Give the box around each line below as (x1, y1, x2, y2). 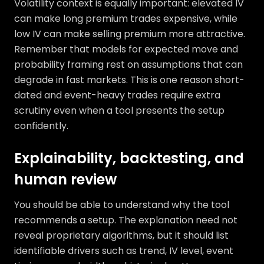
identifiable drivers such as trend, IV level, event (14, 244, 233, 258)
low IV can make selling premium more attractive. (14, 27, 245, 41)
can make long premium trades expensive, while (14, 12, 237, 25)
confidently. (14, 119, 68, 133)
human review (14, 170, 117, 189)
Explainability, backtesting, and (14, 148, 244, 168)
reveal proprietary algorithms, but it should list (14, 229, 229, 242)
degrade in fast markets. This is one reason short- (14, 73, 245, 87)
